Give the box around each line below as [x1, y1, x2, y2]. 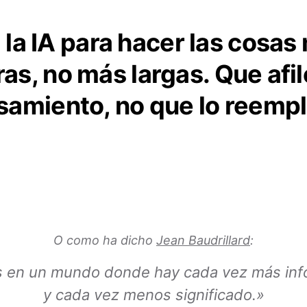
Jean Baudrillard [156, 233, 250, 247]
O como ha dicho [53, 233, 156, 247]
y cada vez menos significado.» [42, 286, 265, 304]
